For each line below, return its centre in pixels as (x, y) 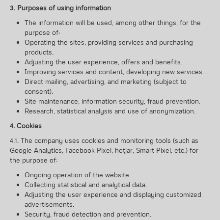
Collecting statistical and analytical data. (86, 184)
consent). (39, 91)
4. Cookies (26, 125)
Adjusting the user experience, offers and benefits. (103, 62)
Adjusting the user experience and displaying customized (113, 194)
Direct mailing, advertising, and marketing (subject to (106, 81)
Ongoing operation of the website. (78, 175)
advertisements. (49, 204)
